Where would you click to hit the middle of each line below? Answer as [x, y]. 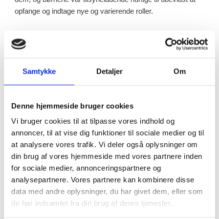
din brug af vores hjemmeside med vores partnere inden [107, 156]
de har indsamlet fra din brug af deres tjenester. [92, 203]
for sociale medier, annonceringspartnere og [86, 168]
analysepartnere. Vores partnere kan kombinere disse [103, 180]
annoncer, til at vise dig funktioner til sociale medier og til [108, 133]
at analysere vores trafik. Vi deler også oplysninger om [105, 145]
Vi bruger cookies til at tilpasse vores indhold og [93, 121]
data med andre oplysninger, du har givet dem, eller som [107, 192]
